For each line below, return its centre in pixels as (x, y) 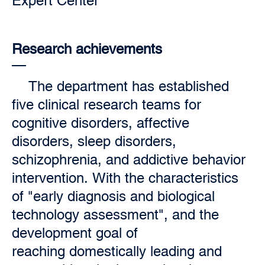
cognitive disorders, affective (101, 123)
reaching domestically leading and (117, 251)
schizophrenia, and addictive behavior (129, 159)
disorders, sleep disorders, (94, 141)
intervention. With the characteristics (125, 178)
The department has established (129, 86)
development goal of (75, 233)
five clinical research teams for (106, 104)
